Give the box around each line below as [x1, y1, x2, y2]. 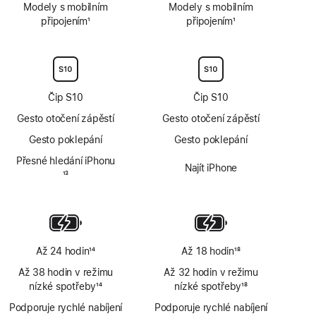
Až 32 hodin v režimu [164, 267, 258, 278]
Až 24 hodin [35, 245, 90, 257]
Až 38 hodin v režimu [18, 267, 114, 278]
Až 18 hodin [181, 245, 234, 257]
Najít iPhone [184, 162, 238, 174]
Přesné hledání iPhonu [16, 155, 116, 166]
